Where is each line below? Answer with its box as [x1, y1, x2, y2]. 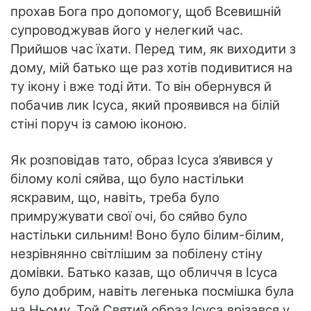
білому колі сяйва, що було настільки [10, 170, 244, 187]
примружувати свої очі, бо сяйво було [10, 208, 247, 224]
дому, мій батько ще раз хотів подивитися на [10, 59, 293, 76]
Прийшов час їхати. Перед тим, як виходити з [10, 40, 296, 57]
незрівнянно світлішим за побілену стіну [10, 245, 262, 262]
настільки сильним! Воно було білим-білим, [10, 226, 284, 243]
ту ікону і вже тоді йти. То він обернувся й [10, 78, 271, 94]
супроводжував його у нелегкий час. [10, 22, 246, 38]
